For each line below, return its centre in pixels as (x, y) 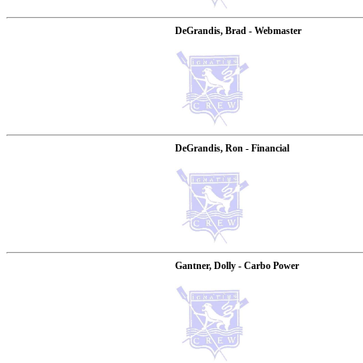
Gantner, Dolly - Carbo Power (237, 266)
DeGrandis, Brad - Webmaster (238, 31)
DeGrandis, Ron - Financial (232, 148)
